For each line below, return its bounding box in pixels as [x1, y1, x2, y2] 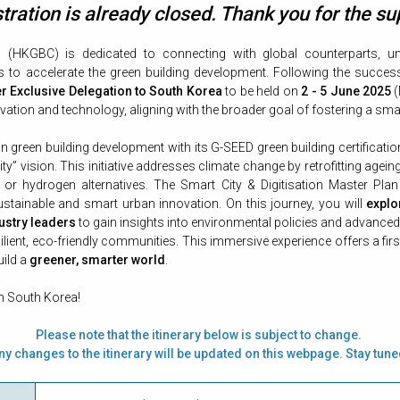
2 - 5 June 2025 [301, 84, 391, 99]
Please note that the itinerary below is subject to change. [36, 328, 364, 343]
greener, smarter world [29, 253, 165, 268]
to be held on [221, 84, 302, 99]
